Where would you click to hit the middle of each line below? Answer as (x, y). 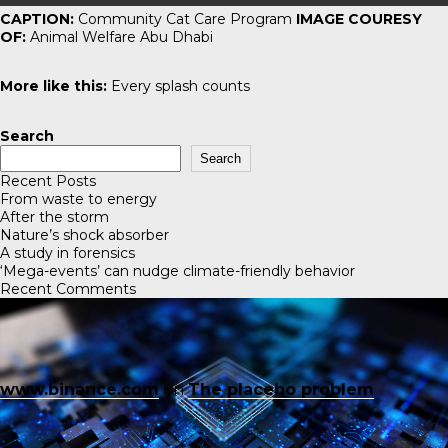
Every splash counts (180, 86)
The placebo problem (281, 389)
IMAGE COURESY (359, 18)
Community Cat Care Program (185, 18)
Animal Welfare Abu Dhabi (119, 36)
